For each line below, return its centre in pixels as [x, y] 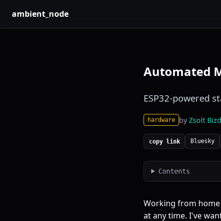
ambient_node [40, 14]
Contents [174, 171]
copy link [164, 141]
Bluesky [202, 141]
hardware [162, 120]
